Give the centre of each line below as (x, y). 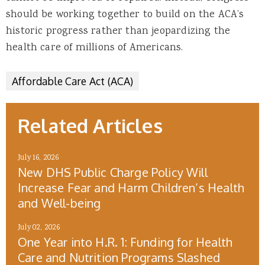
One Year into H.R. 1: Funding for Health (125, 242)
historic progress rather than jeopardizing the (118, 31)
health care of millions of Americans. (95, 48)
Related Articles (90, 125)
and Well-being (59, 203)
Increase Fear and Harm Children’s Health (131, 187)
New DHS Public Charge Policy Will (113, 172)
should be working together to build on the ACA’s (125, 14)
